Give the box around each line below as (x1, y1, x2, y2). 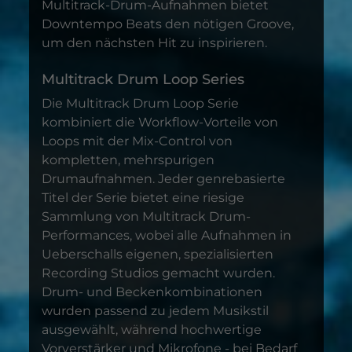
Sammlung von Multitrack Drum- (41, 209, 251, 224)
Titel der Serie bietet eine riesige (41, 190, 244, 205)
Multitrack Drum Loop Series (41, 71, 244, 88)
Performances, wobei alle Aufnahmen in (41, 228, 291, 243)
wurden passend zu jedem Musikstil (41, 303, 269, 318)
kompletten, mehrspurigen (41, 152, 214, 167)
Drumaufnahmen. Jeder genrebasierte (41, 171, 285, 186)
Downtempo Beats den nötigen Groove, (41, 16, 294, 31)
